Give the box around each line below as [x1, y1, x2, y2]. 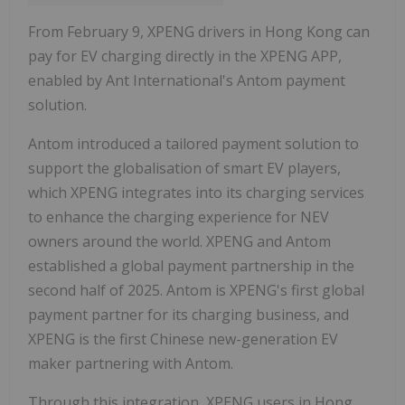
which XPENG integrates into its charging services [28, 182, 364, 202]
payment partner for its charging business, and [28, 304, 349, 325]
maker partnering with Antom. [28, 353, 233, 373]
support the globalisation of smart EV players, [28, 157, 341, 178]
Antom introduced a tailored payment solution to [28, 133, 359, 154]
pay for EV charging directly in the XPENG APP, [28, 45, 342, 66]
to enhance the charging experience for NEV [28, 206, 329, 227]
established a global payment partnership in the [28, 255, 354, 276]
